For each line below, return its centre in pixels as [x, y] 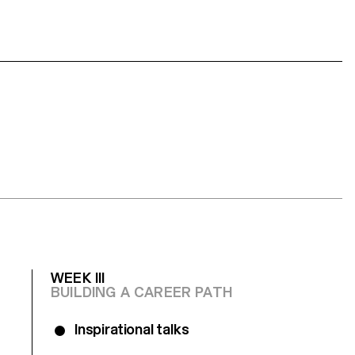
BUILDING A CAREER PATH [142, 292]
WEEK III [78, 277]
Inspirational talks [134, 329]
